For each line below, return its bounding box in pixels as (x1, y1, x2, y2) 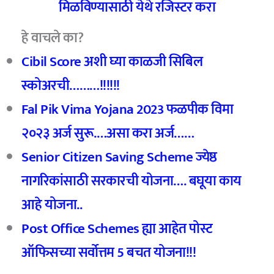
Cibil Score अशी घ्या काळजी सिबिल (21, 50, 203, 73)
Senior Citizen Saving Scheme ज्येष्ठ (21, 146, 217, 169)
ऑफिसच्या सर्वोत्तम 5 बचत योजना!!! (21, 241, 196, 264)
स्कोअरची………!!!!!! (21, 74, 120, 97)
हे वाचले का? (21, 26, 84, 50)
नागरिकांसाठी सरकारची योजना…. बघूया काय (21, 169, 242, 193)
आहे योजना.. (21, 193, 83, 217)
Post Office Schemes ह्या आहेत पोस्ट (21, 217, 213, 240)
